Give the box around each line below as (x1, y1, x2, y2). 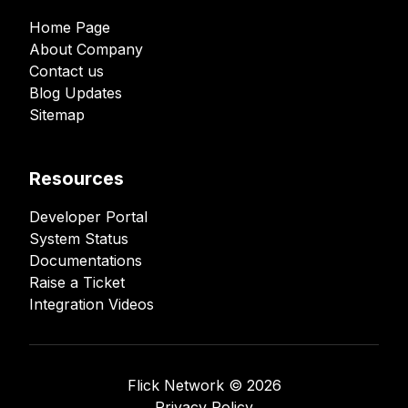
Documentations (29, 251, 142, 270)
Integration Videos (29, 295, 154, 313)
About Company (29, 40, 143, 58)
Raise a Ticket (29, 273, 125, 291)
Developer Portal (29, 208, 148, 226)
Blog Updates (29, 84, 122, 102)
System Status (29, 229, 128, 248)
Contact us (29, 62, 104, 80)
